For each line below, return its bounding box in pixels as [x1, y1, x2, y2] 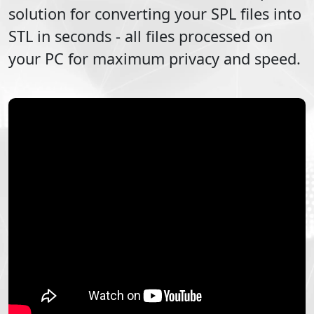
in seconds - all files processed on [33, 25, 273, 46]
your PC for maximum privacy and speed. [8, 48, 301, 69]
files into [236, 3, 301, 24]
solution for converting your [8, 3, 211, 24]
